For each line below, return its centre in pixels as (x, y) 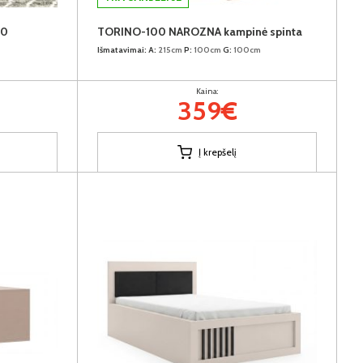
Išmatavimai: (122, 49)
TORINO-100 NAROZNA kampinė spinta (200, 31)
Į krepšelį (218, 152)
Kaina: (207, 91)
